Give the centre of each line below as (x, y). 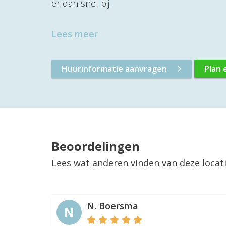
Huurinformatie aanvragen (114, 69)
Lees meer (75, 34)
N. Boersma (112, 206)
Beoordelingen (96, 146)
